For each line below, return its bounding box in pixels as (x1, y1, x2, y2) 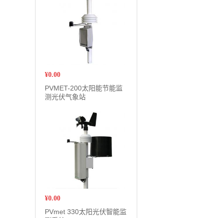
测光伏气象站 (45, 93, 86, 101)
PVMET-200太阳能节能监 (45, 84, 123, 92)
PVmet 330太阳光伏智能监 (45, 208, 127, 216)
